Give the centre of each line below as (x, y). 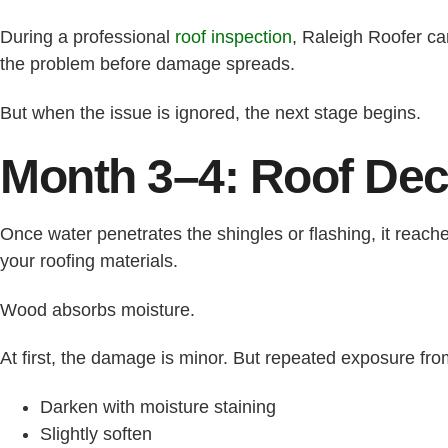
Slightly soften (96, 433)
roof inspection (233, 36)
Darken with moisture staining (158, 406)
